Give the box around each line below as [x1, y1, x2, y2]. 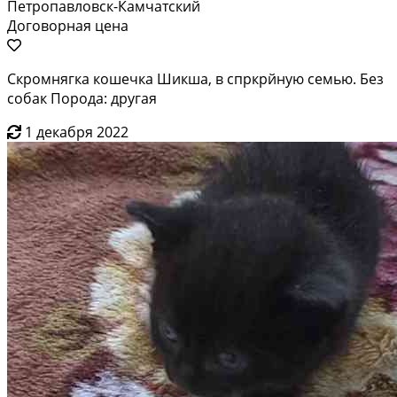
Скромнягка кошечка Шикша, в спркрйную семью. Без [7, 68, 384, 89]
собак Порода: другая [7, 88, 157, 108]
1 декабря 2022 [25, 121, 128, 142]
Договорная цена [7, 15, 128, 35]
